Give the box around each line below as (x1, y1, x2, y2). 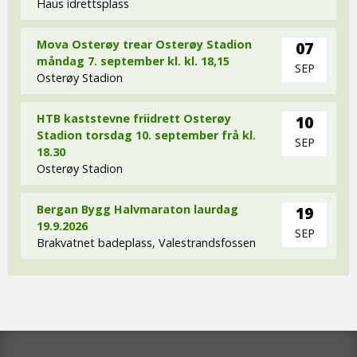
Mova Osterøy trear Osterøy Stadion (37, 37, 252, 53)
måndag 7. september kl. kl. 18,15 (37, 53, 229, 69)
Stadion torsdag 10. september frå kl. (37, 127, 256, 143)
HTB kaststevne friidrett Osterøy (37, 111, 231, 127)
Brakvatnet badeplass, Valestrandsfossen (37, 235, 256, 251)
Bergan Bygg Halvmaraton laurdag (37, 202, 238, 218)
